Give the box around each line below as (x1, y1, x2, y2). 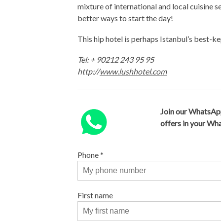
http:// (77, 67, 100, 76)
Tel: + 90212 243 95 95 (77, 55, 154, 64)
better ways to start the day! (77, 13, 173, 23)
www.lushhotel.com (100, 67, 167, 76)
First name (77, 190, 113, 200)
